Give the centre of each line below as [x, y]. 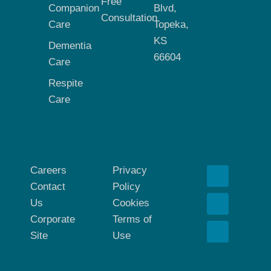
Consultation [129, 18]
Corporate [53, 219]
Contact [48, 186]
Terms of [132, 219]
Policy [126, 186]
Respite [66, 83]
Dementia [70, 45]
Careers [48, 170]
